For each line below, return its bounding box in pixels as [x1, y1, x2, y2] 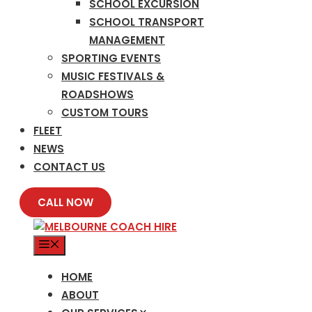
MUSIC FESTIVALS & [61, 69, 164, 84]
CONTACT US [33, 159, 105, 174]
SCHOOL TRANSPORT [89, 15, 204, 29]
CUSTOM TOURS [61, 105, 148, 120]
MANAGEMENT [89, 33, 165, 47]
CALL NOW [38, 195, 93, 210]
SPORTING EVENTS [61, 51, 161, 65]
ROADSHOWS [61, 87, 134, 102]
